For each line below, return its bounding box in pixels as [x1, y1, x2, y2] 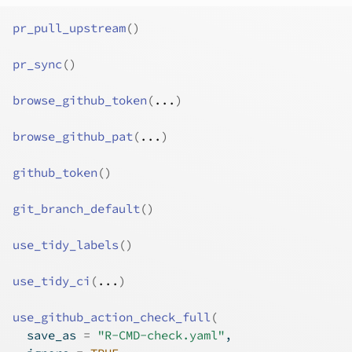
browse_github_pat [13, 129, 133, 144]
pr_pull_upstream [13, 20, 126, 35]
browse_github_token [13, 93, 147, 108]
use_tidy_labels [13, 237, 119, 252]
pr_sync [13, 57, 62, 71]
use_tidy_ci [13, 273, 90, 288]
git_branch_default [13, 201, 140, 216]
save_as [13, 328, 83, 343]
